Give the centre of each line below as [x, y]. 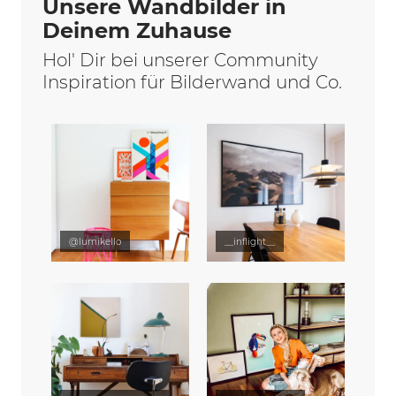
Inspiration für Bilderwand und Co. [192, 82]
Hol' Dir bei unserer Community [180, 60]
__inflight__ [250, 242]
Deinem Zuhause [137, 30]
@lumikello [95, 242]
